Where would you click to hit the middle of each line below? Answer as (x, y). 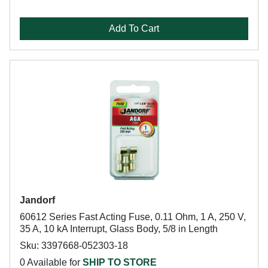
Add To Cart (134, 28)
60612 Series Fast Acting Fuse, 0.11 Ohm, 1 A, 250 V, (133, 217)
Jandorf (37, 200)
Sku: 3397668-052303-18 (74, 246)
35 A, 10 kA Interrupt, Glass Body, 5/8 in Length (119, 229)
